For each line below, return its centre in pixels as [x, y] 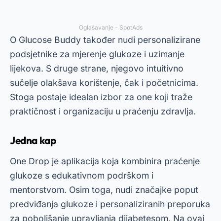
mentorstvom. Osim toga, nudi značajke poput [104, 190]
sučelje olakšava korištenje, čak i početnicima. [104, 83]
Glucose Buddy [50, 40]
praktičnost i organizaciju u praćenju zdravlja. [103, 111]
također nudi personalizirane [141, 40]
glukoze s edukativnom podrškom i [82, 175]
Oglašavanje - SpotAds [110, 27]
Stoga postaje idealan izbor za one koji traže [101, 97]
